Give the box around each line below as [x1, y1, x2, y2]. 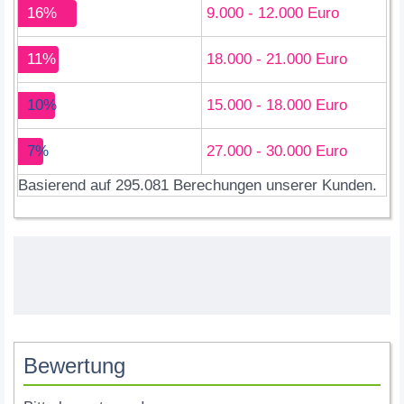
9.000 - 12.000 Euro [207, 5, 339, 22]
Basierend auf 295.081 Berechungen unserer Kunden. [18, 177, 377, 194]
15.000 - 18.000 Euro [207, 96, 347, 114]
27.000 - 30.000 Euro [207, 142, 347, 160]
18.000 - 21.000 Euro [207, 50, 347, 68]
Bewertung [23, 353, 125, 378]
